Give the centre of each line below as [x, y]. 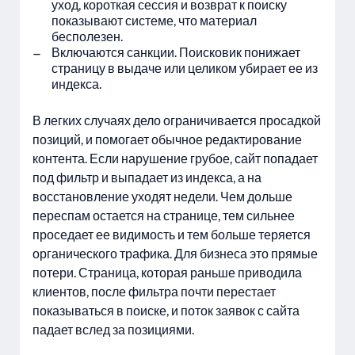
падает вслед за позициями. [113, 329]
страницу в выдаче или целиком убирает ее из [185, 68]
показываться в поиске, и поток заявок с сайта [166, 310]
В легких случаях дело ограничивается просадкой [177, 120]
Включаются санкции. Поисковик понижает [176, 52]
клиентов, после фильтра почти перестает [154, 291]
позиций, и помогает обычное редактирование [167, 139]
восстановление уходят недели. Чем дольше [162, 196]
